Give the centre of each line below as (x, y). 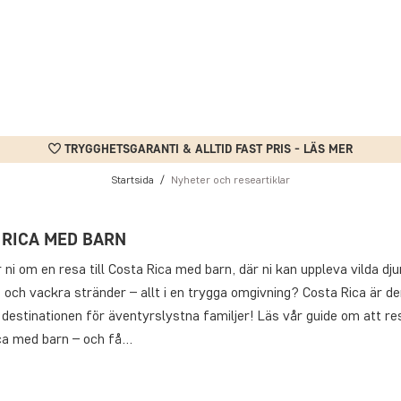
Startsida (132, 179)
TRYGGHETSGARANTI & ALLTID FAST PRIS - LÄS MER (209, 149)
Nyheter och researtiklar (230, 179)
